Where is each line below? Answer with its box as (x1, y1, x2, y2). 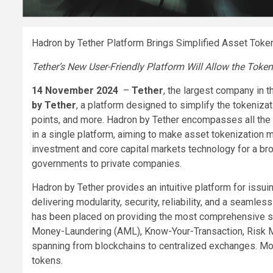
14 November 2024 (32, 84, 123, 96)
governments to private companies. (32, 157, 182, 169)
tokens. (32, 254, 63, 266)
